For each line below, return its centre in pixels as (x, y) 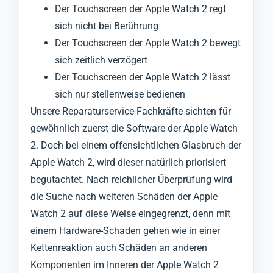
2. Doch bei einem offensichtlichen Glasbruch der (136, 145)
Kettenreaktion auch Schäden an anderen (119, 247)
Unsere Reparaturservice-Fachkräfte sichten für (131, 111)
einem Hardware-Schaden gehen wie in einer (125, 230)
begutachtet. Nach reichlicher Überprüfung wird (131, 179)
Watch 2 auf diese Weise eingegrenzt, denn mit (130, 213)
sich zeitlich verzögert (101, 60)
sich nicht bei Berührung (107, 26)
